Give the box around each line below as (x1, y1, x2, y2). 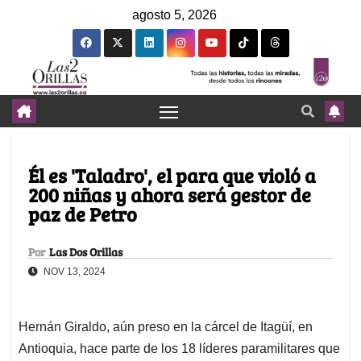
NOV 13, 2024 (41, 266, 106, 278)
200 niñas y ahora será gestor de (28, 181, 311, 209)
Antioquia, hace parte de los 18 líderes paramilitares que (19, 342, 340, 356)
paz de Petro (28, 201, 137, 228)
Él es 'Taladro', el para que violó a (28, 162, 316, 189)
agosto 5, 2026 (132, 8, 217, 22)
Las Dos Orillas (49, 244, 122, 260)
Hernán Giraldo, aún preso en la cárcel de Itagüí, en (19, 320, 313, 334)
